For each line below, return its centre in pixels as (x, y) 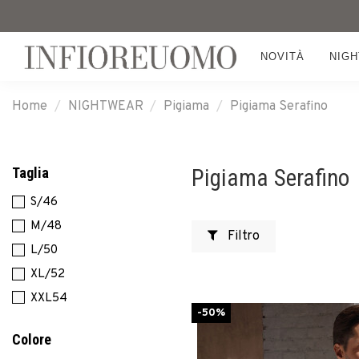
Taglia (30, 173)
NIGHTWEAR (105, 107)
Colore (32, 340)
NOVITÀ (282, 56)
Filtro (242, 236)
